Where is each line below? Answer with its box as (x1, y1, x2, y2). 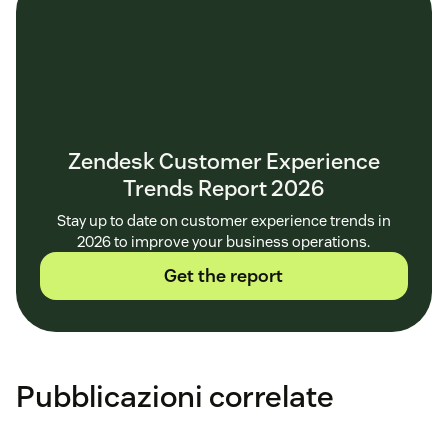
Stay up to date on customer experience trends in (57, 211, 391, 231)
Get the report (164, 264, 284, 288)
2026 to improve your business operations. (77, 232, 371, 252)
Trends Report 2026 (123, 174, 325, 203)
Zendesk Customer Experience (68, 147, 380, 176)
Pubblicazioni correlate (16, 377, 334, 417)
